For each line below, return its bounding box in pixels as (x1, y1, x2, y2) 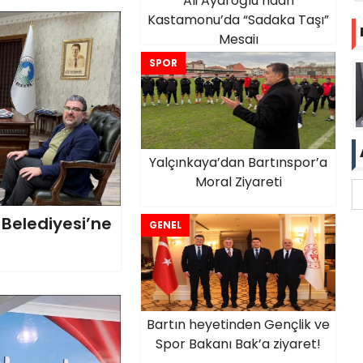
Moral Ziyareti (194, 173, 282, 191)
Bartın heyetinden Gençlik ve (147, 315, 330, 334)
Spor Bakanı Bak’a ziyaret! (156, 335, 321, 353)
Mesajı (218, 30, 258, 49)
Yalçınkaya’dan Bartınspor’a (149, 153, 327, 172)
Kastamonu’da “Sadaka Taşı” (147, 11, 329, 29)
